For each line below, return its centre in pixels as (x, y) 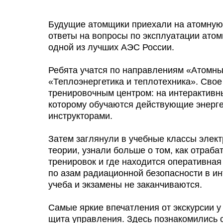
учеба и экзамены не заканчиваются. (125, 185)
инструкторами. (80, 116)
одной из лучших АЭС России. (111, 47)
